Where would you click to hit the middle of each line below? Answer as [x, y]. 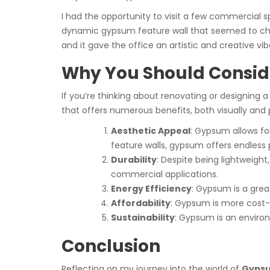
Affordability [141, 203]
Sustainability [143, 218]
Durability [134, 160]
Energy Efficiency [151, 189]
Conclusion [111, 246]
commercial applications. [165, 174]
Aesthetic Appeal [151, 131]
